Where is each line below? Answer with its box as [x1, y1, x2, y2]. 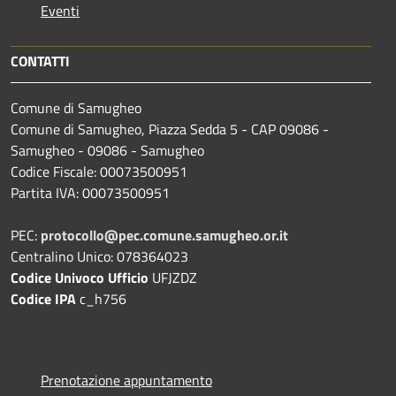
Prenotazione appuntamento [41, 369, 212, 392]
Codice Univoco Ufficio [11, 267, 148, 289]
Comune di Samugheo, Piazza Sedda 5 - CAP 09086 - [11, 118, 329, 141]
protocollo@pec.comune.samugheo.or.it [41, 225, 288, 247]
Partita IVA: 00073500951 [11, 182, 170, 204]
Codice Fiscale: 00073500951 [11, 161, 187, 183]
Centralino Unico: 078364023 [11, 246, 188, 268]
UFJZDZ [148, 267, 197, 289]
